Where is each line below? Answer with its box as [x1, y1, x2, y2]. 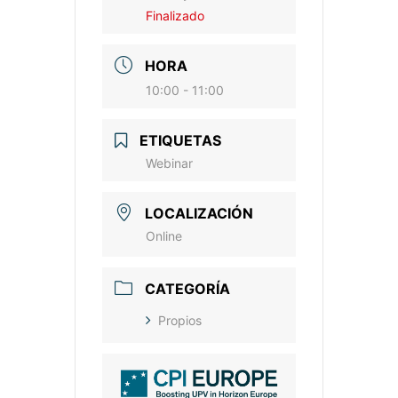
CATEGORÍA [145, 279, 230, 298]
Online [146, 227, 182, 243]
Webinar [146, 155, 193, 171]
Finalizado [146, 7, 204, 23]
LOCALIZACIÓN [145, 203, 253, 222]
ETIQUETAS [139, 131, 221, 149]
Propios [158, 312, 202, 328]
